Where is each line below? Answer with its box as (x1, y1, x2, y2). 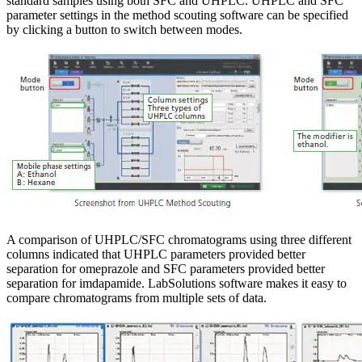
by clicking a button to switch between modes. (6, 23, 242, 37)
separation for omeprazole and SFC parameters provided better (6, 262, 325, 276)
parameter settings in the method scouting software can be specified (6, 8, 348, 23)
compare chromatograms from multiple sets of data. (6, 291, 267, 305)
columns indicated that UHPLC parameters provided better (6, 247, 305, 262)
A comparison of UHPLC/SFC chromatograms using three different (6, 233, 351, 247)
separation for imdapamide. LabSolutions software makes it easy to (6, 276, 347, 291)
